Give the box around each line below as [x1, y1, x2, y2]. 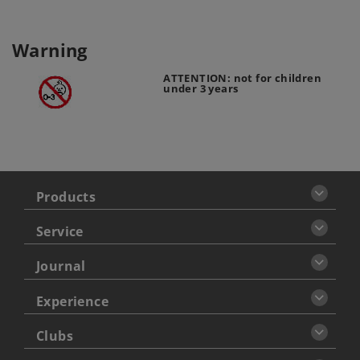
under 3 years [163, 81, 239, 96]
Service [35, 223, 84, 241]
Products [35, 187, 96, 206]
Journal [35, 257, 86, 276]
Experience [35, 292, 108, 310]
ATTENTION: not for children [163, 71, 321, 86]
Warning [12, 37, 88, 62]
